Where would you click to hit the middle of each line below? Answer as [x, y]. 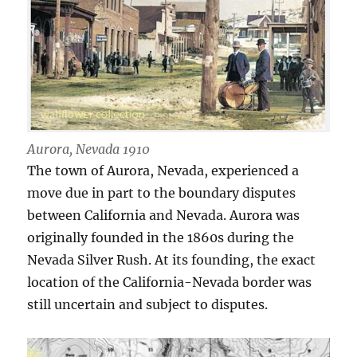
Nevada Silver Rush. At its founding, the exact [172, 260]
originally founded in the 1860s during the [161, 238]
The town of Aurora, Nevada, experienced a [163, 171]
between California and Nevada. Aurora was [164, 216]
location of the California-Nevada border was [170, 282]
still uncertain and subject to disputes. [148, 305]
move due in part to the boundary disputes [162, 193]
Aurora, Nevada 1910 [89, 149]
